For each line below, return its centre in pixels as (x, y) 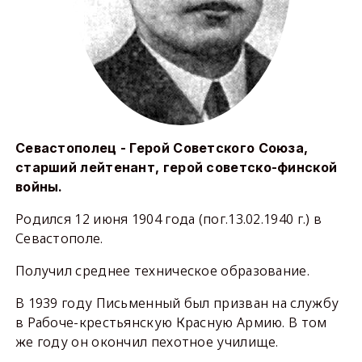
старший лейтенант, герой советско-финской (176, 167)
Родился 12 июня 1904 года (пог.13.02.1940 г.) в (168, 219)
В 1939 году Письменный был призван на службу (177, 303)
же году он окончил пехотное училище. (147, 342)
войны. (39, 187)
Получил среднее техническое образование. (162, 271)
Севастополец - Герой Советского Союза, (162, 148)
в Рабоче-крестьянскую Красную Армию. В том (171, 322)
